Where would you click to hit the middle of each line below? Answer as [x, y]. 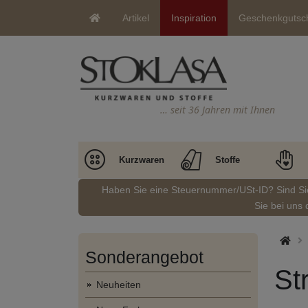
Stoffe [227, 160]
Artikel [136, 18]
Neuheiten [119, 285]
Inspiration [194, 18]
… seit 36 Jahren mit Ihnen [218, 109]
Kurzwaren [142, 160]
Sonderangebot [144, 257]
